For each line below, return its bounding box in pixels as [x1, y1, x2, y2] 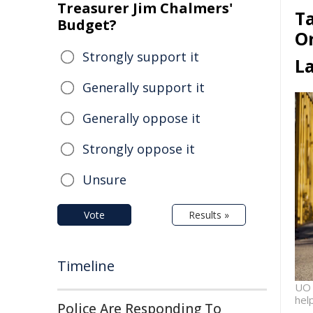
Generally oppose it [82, 110, 201, 126]
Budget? [57, 15, 117, 34]
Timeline [57, 256, 115, 275]
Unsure [82, 171, 126, 188]
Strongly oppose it [82, 140, 195, 157]
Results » [189, 208, 229, 221]
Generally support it [82, 79, 205, 96]
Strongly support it [82, 48, 199, 65]
